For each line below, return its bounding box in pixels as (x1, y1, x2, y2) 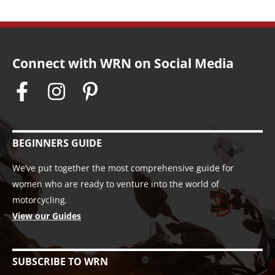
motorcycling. (12, 194, 68, 206)
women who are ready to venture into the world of (12, 178, 219, 190)
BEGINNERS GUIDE (12, 136, 102, 150)
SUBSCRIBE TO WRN (12, 254, 108, 268)
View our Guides (12, 210, 81, 222)
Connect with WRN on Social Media (12, 54, 234, 72)
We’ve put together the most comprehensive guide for (12, 162, 234, 174)
